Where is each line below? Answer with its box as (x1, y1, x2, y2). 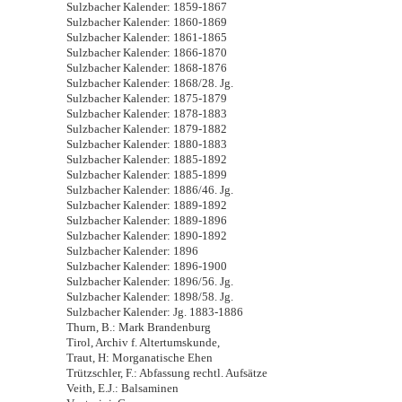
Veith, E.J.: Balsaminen (66, 381, 179, 395)
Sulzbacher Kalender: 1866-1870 (66, 46, 227, 59)
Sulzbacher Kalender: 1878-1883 (66, 107, 227, 120)
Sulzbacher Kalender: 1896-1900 (66, 259, 227, 273)
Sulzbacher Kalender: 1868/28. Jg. (66, 76, 233, 90)
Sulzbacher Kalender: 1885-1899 (66, 168, 227, 181)
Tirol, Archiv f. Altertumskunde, (66, 336, 220, 349)
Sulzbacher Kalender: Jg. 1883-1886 (66, 305, 243, 319)
